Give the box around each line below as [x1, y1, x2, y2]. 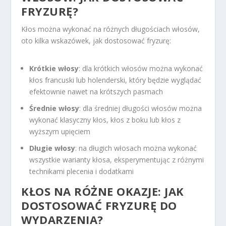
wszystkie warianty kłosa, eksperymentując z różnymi [29, 154, 204, 164]
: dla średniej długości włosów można [79, 103, 202, 113]
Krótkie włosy [29, 64, 79, 74]
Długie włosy [29, 143, 76, 153]
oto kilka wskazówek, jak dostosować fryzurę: [21, 35, 172, 45]
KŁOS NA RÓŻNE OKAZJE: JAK [21, 183, 184, 199]
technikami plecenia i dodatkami [29, 166, 134, 176]
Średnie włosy [29, 103, 80, 113]
